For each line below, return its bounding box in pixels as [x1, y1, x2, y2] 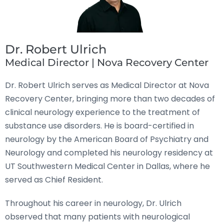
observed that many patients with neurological [5, 211, 190, 222]
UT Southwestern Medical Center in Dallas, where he [5, 160, 210, 172]
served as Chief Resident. [5, 174, 103, 185]
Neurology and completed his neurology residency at [5, 147, 213, 158]
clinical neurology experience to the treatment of [5, 106, 200, 118]
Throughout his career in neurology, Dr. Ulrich [5, 197, 181, 209]
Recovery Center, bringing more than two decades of [5, 93, 215, 104]
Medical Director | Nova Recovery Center [5, 56, 208, 68]
